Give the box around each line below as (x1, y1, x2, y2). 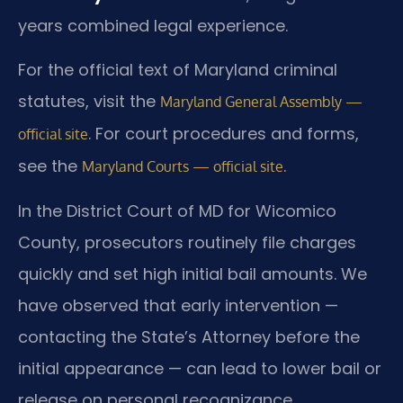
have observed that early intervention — (18, 294, 338, 318)
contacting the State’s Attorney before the (18, 326, 360, 349)
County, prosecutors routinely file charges (18, 231, 356, 255)
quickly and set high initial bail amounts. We (18, 263, 367, 286)
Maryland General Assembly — (160, 93, 363, 112)
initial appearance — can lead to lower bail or (18, 357, 381, 381)
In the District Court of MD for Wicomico (18, 200, 336, 223)
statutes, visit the (18, 90, 160, 113)
